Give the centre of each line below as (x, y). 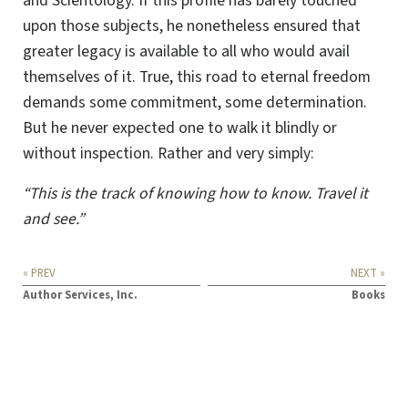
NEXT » (368, 273)
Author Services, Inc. (80, 295)
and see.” (53, 219)
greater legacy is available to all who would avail (186, 51)
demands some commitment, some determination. (195, 102)
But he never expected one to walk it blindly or (180, 127)
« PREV (39, 273)
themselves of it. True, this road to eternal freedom (197, 76)
